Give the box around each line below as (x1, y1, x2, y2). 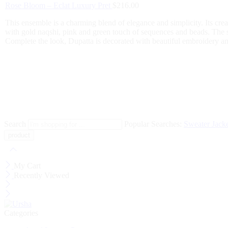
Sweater (184, 120, 212, 129)
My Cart (14, 161, 41, 170)
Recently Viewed (14, 171, 69, 180)
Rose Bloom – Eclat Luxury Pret (5, 1, 112, 10)
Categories (4, 209, 38, 218)
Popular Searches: (124, 120, 184, 129)
